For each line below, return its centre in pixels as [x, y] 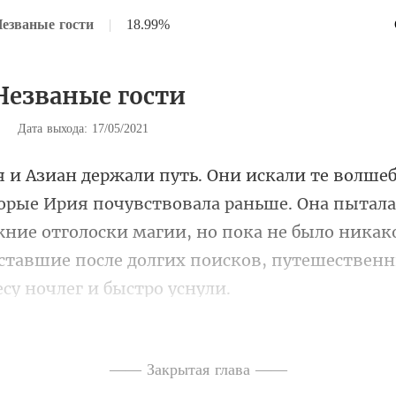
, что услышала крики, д [199, 330]
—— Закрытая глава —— [198, 369]
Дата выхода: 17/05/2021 [83, 129]
